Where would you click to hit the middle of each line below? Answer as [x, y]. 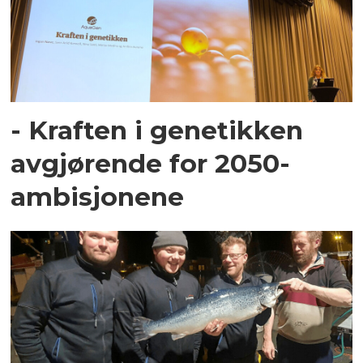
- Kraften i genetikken [157, 130]
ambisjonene [98, 196]
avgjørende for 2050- [151, 163]
